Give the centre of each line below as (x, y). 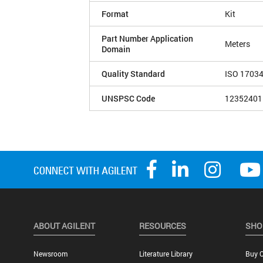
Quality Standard (133, 73)
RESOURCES (163, 226)
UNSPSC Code (128, 98)
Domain (116, 49)
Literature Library (166, 254)
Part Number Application (147, 38)
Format (115, 14)
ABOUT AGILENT (64, 226)
